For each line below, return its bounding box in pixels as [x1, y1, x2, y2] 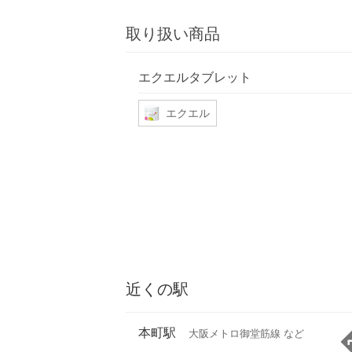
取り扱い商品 [126, 24, 220, 44]
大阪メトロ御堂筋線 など [189, 328, 304, 340]
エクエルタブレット [138, 68, 251, 85]
